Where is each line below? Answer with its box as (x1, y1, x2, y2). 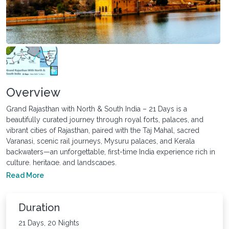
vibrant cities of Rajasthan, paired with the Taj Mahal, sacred (6, 126, 199, 134)
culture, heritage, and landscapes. (6, 158, 117, 167)
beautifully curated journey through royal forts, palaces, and (6, 115, 203, 124)
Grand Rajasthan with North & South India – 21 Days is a (6, 104, 187, 113)
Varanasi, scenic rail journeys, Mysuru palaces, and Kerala (6, 136, 195, 145)
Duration (18, 201, 60, 214)
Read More (6, 171, 44, 179)
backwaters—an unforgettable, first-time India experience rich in (6, 147, 215, 156)
